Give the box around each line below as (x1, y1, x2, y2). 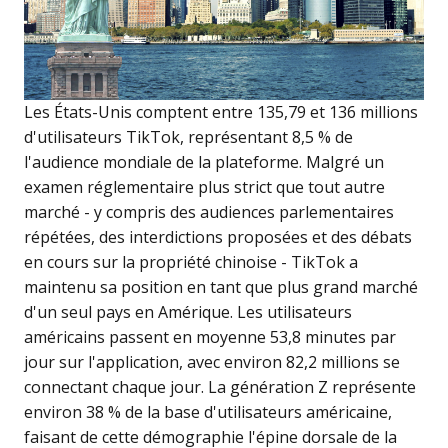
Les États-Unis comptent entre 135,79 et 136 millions (24, 101, 418, 124)
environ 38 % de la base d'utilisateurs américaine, (24, 401, 392, 424)
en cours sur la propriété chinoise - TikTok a (24, 251, 358, 274)
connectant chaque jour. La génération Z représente (24, 376, 416, 399)
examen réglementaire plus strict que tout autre (24, 176, 385, 199)
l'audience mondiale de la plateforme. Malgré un (24, 151, 384, 174)
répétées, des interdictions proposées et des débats (24, 226, 412, 249)
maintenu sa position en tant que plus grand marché (24, 276, 418, 299)
